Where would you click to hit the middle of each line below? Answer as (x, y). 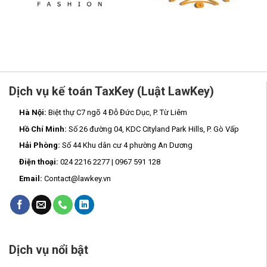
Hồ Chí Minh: (44, 129)
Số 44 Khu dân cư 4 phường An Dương (126, 145)
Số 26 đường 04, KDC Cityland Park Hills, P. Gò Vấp (153, 129)
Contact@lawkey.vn (77, 179)
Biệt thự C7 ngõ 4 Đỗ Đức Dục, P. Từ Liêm (117, 112)
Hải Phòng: (39, 145)
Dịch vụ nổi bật (49, 250)
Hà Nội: (33, 112)
